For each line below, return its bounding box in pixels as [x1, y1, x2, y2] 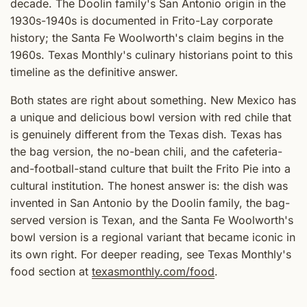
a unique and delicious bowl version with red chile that [10, 110, 291, 124]
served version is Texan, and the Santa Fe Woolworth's [10, 212, 293, 227]
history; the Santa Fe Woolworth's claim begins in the [10, 30, 284, 45]
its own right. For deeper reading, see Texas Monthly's [10, 247, 291, 261]
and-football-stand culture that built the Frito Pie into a [10, 161, 291, 175]
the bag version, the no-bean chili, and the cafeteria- [10, 144, 282, 158]
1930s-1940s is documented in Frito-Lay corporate [10, 13, 273, 27]
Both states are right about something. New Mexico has [10, 93, 296, 107]
